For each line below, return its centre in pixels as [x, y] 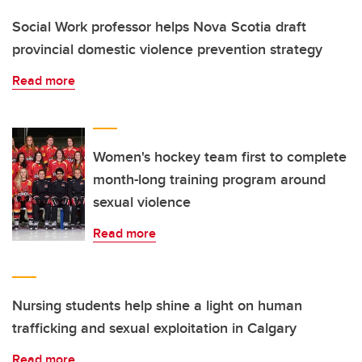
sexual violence [142, 202]
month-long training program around [209, 180]
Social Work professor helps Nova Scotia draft [159, 27]
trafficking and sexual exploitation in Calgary [154, 328]
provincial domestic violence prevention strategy [167, 50]
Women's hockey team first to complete [220, 157]
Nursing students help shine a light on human [157, 306]
